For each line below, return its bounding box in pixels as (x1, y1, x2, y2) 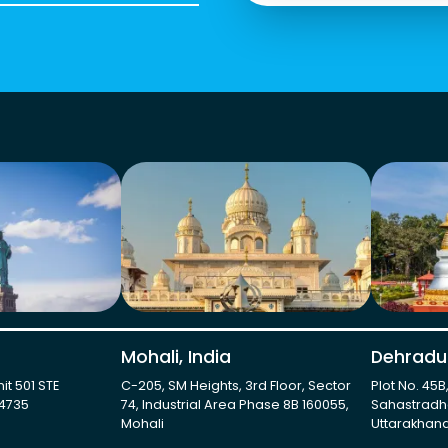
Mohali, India (120, 345, 231, 369)
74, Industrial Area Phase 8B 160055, (120, 396, 349, 413)
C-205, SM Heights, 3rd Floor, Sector (120, 377, 351, 394)
